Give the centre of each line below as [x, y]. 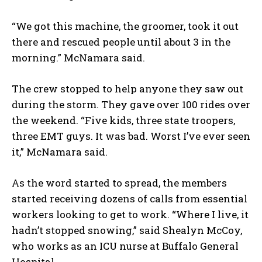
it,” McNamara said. [60, 152]
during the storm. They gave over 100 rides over [131, 105]
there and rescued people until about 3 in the [121, 42]
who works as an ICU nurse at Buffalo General [125, 246]
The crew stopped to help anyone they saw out [127, 89]
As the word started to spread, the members [119, 183]
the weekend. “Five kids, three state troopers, [123, 120]
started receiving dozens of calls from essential [130, 199]
